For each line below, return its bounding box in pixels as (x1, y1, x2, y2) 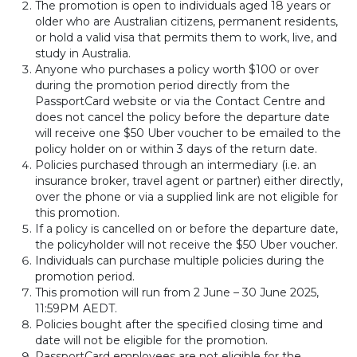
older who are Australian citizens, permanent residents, (35, 14, 338, 29)
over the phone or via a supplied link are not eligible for (35, 190, 338, 204)
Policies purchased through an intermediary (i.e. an (35, 158, 316, 172)
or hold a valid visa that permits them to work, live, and (35, 30, 337, 45)
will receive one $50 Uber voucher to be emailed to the (35, 126, 341, 140)
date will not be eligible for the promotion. (35, 333, 268, 347)
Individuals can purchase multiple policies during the (35, 253, 324, 268)
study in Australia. (35, 46, 131, 61)
